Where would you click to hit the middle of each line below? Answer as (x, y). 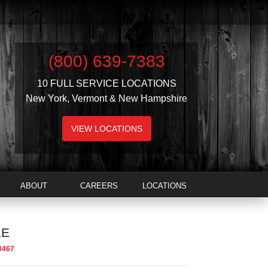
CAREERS (99, 186)
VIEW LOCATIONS (106, 129)
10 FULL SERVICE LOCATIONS (106, 83)
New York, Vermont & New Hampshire (106, 98)
